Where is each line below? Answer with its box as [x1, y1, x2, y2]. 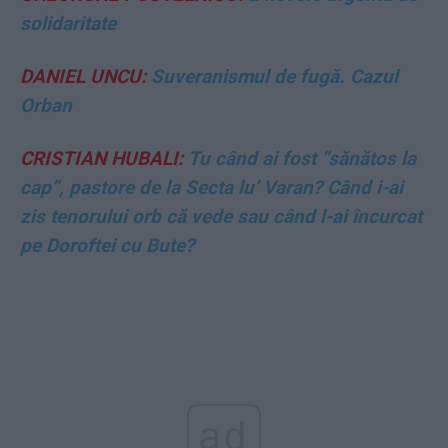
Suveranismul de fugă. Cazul [146, 64, 398, 88]
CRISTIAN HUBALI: [20, 146, 183, 170]
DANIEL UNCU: [20, 64, 146, 88]
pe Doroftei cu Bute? [20, 233, 194, 257]
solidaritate [20, 11, 116, 35]
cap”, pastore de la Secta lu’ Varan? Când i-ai [20, 175, 403, 199]
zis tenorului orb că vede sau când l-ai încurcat [20, 204, 422, 228]
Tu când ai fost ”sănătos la [183, 146, 416, 170]
